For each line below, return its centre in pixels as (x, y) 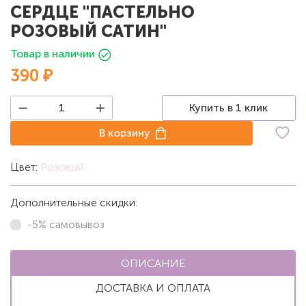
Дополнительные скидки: (74, 202)
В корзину (125, 133)
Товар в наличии (53, 53)
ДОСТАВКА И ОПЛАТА (153, 288)
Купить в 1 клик (229, 107)
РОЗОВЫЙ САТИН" (88, 31)
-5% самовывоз (66, 224)
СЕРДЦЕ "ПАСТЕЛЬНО (102, 12)
